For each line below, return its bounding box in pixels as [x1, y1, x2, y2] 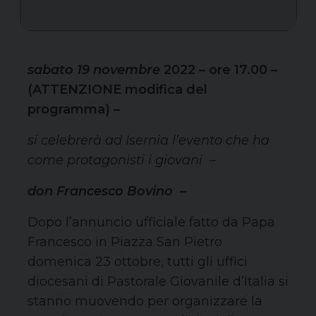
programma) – [28, 102, 120, 118]
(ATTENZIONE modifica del [28, 82, 207, 98]
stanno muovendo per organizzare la [28, 293, 262, 310]
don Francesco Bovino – [28, 183, 186, 200]
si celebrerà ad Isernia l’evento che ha [28, 133, 269, 149]
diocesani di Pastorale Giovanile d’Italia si [28, 274, 288, 290]
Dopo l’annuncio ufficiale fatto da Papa [28, 214, 275, 231]
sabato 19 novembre [28, 62, 160, 78]
